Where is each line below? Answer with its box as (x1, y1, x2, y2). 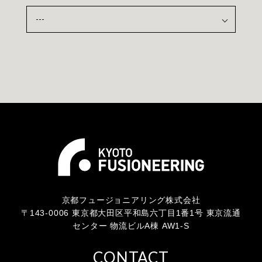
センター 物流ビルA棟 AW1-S (73, 220, 189, 230)
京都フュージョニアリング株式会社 (61, 195, 201, 205)
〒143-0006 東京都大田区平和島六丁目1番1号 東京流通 (21, 208, 241, 218)
